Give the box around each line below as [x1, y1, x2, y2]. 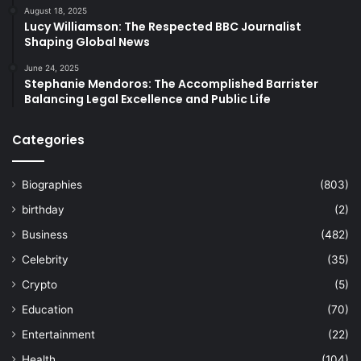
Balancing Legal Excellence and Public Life [24, 91, 271, 108]
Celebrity [22, 253, 68, 267]
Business [22, 228, 68, 242]
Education [22, 303, 73, 317]
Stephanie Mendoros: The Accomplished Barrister [24, 76, 318, 93]
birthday [22, 203, 64, 217]
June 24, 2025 [24, 63, 79, 73]
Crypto [22, 278, 57, 292]
